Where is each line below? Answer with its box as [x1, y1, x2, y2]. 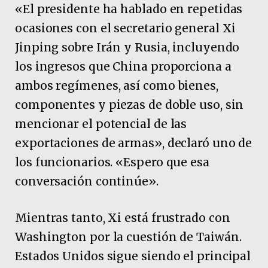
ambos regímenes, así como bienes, [15, 78, 218, 93]
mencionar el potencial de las [15, 117, 187, 132]
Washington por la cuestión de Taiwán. [15, 230, 242, 245]
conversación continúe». [15, 174, 159, 189]
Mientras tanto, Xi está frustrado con [15, 211, 230, 226]
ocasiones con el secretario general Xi [15, 21, 236, 36]
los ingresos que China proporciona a [15, 59, 232, 74]
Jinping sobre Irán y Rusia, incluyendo [15, 40, 240, 55]
